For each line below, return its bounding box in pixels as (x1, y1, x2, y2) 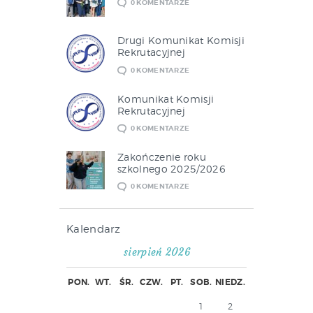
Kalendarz (66, 223, 121, 236)
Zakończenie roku (117, 150, 206, 163)
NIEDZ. (215, 277, 245, 289)
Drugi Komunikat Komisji (117, 34, 245, 47)
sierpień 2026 (123, 245, 190, 259)
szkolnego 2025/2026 (117, 162, 226, 175)
